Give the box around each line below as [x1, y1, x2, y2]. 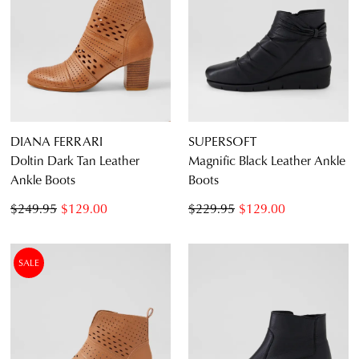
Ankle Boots [10, 170, 75, 189]
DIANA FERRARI [10, 131, 103, 151]
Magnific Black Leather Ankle [188, 151, 345, 170]
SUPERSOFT [188, 131, 256, 151]
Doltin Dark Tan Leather [10, 151, 139, 170]
